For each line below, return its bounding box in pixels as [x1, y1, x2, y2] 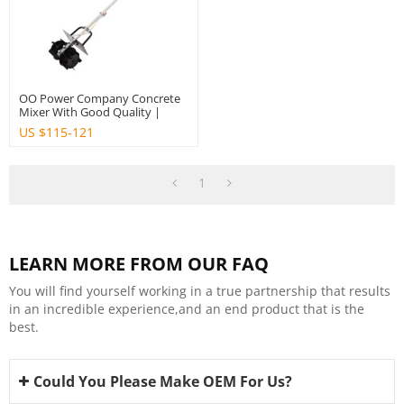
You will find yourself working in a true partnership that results [9, 281, 390, 299]
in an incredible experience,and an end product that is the [9, 299, 364, 317]
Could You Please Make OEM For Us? [33, 371, 292, 391]
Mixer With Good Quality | [19, 103, 161, 120]
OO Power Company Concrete [19, 89, 181, 106]
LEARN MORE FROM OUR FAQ [9, 251, 269, 276]
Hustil [19, 116, 51, 133]
